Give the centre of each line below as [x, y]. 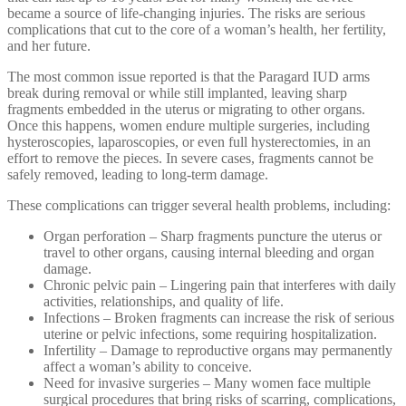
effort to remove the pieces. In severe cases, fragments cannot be [190, 158]
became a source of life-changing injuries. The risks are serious [186, 13]
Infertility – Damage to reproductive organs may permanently [218, 350]
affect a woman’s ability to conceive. [148, 366]
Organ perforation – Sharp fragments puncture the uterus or [213, 236]
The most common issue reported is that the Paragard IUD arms [188, 76]
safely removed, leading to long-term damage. [138, 174]
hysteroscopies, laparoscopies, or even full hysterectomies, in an [189, 141]
